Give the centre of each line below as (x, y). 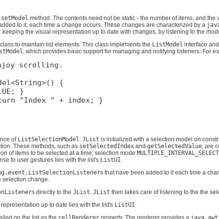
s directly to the (52, 192)
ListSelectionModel (48, 139)
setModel (15, 18)
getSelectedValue (175, 146)
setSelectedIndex (107, 146)
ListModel (167, 44)
